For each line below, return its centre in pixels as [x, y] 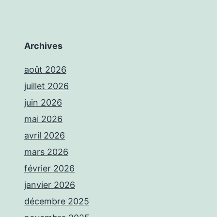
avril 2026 [45, 135]
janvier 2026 [50, 185]
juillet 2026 [46, 86]
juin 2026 [43, 102]
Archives [43, 46]
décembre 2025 [57, 201]
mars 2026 [46, 152]
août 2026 [45, 69]
